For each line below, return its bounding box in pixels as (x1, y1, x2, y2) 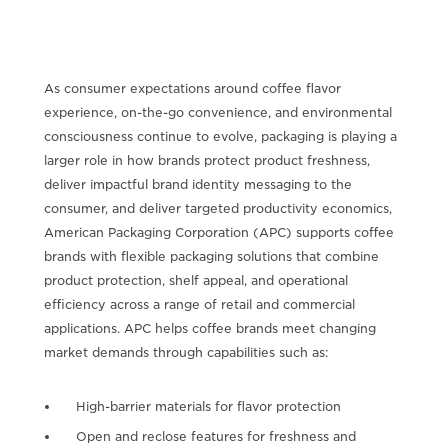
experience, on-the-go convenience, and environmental (43, 104, 392, 120)
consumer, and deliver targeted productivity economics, (43, 200, 392, 216)
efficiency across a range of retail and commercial (43, 296, 355, 312)
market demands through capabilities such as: (43, 344, 328, 360)
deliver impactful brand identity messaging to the (43, 176, 352, 192)
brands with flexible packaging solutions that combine (43, 248, 379, 264)
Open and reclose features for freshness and (75, 428, 356, 444)
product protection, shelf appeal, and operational (43, 272, 348, 288)
